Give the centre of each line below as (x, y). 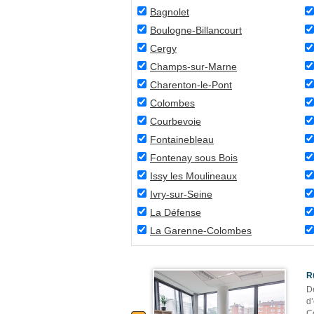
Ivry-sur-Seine (181, 194)
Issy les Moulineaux (193, 176)
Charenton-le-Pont (191, 85)
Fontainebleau (182, 139)
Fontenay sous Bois (194, 158)
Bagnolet (170, 12)
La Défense (176, 212)
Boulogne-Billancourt (196, 30)
